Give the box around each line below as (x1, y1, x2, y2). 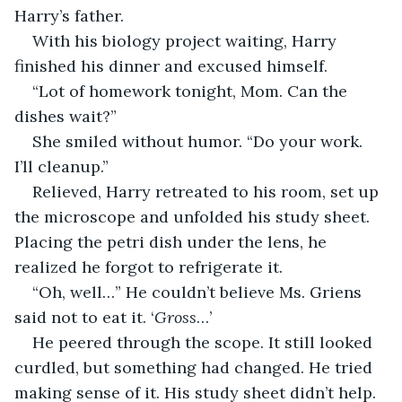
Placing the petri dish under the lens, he (14, 231, 331, 252)
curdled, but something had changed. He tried (14, 356, 377, 378)
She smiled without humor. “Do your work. (32, 130, 367, 152)
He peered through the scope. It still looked (32, 331, 377, 353)
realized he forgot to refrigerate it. (14, 256, 287, 277)
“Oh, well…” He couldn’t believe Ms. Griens (32, 281, 366, 302)
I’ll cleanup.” (14, 155, 109, 177)
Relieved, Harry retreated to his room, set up (32, 180, 383, 202)
